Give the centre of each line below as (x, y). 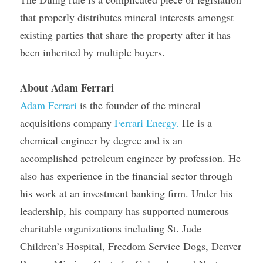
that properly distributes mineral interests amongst (127, 17)
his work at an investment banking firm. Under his (126, 193)
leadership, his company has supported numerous (124, 211)
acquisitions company (67, 123)
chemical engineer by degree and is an (101, 140)
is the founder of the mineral (139, 105)
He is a (195, 123)
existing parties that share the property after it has (125, 35)
